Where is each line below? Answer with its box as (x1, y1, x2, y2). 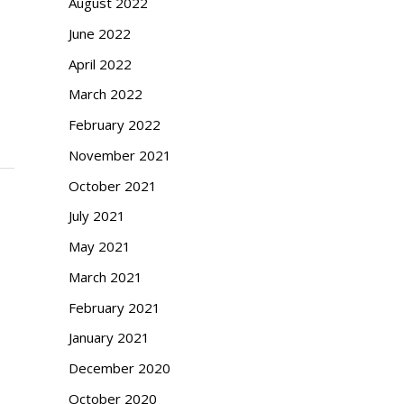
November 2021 (69, 145, 171, 164)
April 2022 (69, 54, 132, 73)
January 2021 (69, 328, 150, 347)
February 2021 (69, 298, 161, 317)
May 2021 (69, 237, 131, 256)
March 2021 (69, 267, 142, 286)
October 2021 (69, 176, 157, 195)
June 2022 (69, 23, 131, 42)
